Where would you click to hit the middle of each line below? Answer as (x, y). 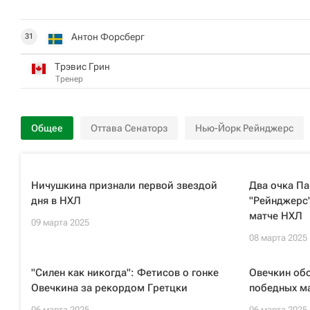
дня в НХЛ (56, 201)
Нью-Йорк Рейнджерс (244, 128)
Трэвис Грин (82, 66)
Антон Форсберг (108, 36)
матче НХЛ (275, 216)
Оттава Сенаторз (129, 128)
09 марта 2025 (60, 222)
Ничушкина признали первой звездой (124, 185)
